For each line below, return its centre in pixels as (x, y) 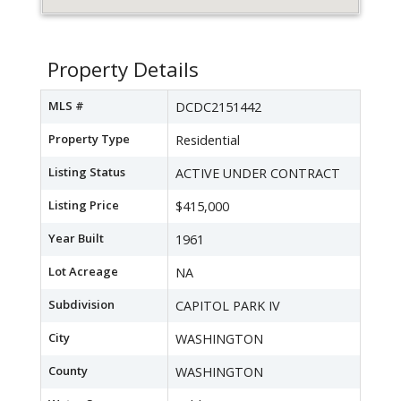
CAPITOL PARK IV (228, 306)
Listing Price (84, 205)
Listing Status (87, 172)
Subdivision (81, 305)
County (68, 371)
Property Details (123, 70)
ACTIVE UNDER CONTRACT (258, 174)
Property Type (89, 139)
